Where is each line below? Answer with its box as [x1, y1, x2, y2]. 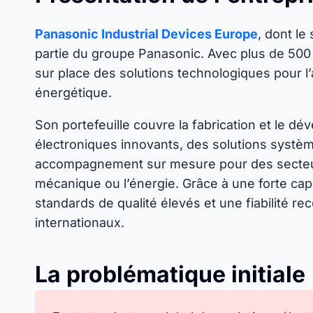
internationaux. [35, 215, 124, 230]
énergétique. [35, 85, 112, 100]
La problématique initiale [35, 261, 305, 288]
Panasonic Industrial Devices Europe [35, 27, 258, 41]
